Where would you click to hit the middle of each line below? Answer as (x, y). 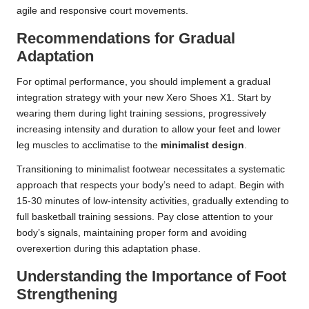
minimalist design (202, 146)
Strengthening (67, 295)
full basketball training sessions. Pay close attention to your (145, 217)
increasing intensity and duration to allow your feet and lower (149, 130)
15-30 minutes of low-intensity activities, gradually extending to (153, 201)
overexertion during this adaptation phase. (109, 249)
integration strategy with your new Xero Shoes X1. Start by (144, 98)
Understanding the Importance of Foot (151, 277)
